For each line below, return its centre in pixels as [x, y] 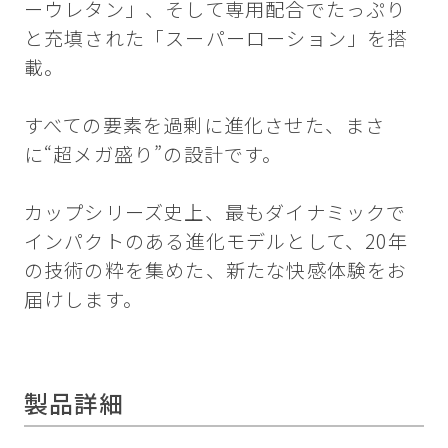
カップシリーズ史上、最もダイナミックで [215, 212]
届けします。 [83, 299]
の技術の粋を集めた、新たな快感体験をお [215, 270]
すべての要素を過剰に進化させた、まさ [204, 125]
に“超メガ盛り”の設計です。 [153, 154]
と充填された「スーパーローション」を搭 [215, 38]
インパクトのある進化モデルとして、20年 [215, 241]
